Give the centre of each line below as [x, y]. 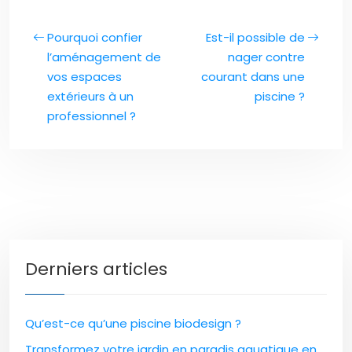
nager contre [266, 57]
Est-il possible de [255, 37]
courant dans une [253, 77]
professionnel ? [92, 116]
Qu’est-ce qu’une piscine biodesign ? [133, 323]
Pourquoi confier [95, 37]
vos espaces [84, 77]
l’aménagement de [104, 57]
